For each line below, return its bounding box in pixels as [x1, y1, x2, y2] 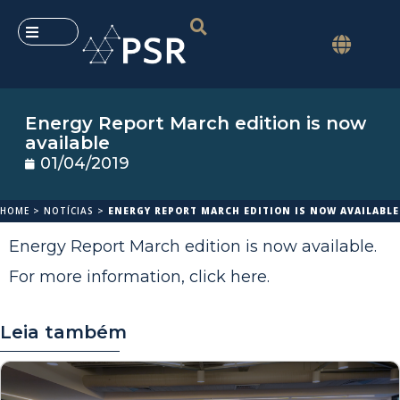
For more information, [9, 267, 189, 287]
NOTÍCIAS [44, 204, 94, 218]
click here [189, 267, 267, 287]
